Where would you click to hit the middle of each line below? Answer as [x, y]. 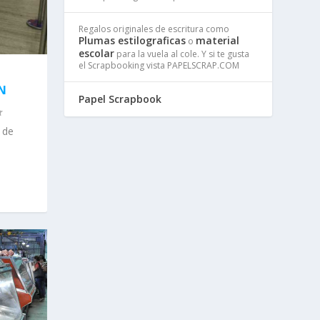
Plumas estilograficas [132, 40]
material [218, 40]
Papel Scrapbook [120, 99]
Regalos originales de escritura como [154, 29]
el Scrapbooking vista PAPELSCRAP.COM [159, 65]
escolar [97, 53]
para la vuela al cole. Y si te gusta [182, 54]
